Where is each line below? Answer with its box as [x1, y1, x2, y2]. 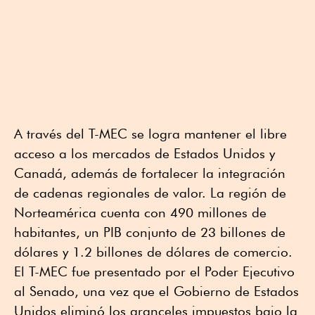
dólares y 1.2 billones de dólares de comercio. [14, 244, 292, 260]
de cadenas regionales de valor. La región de [14, 185, 286, 201]
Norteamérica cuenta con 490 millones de [14, 205, 266, 221]
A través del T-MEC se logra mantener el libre [14, 126, 287, 142]
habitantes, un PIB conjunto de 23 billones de [14, 224, 285, 240]
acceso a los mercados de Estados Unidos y [14, 146, 275, 162]
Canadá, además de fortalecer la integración [14, 165, 285, 181]
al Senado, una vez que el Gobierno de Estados [14, 283, 299, 300]
